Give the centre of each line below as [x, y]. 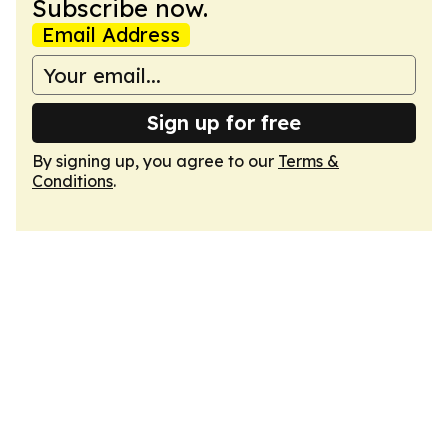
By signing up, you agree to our [155, 161]
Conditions [72, 181]
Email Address [111, 34]
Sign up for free [224, 122]
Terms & [308, 161]
